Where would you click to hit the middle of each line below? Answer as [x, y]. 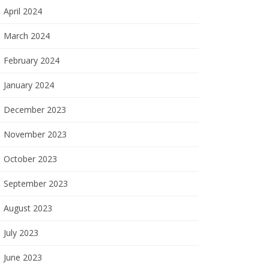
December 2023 [35, 110]
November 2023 [35, 134]
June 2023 [23, 258]
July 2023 [21, 233]
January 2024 [29, 85]
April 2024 [23, 11]
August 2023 [28, 208]
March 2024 [27, 36]
